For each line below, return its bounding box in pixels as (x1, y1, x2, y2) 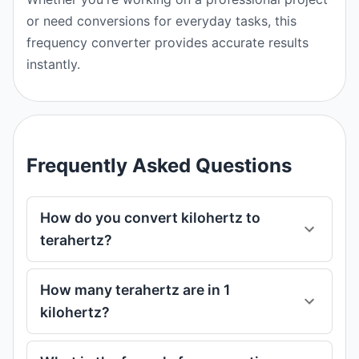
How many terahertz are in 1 (40, 281, 230, 298)
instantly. (26, 56, 80, 72)
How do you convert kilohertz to (40, 209, 260, 226)
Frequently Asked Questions (26, 154, 292, 177)
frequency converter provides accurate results (26, 34, 309, 50)
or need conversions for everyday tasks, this (26, 13, 296, 29)
